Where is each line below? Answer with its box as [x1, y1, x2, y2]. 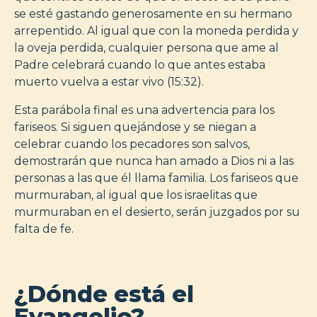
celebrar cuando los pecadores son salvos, [14, 137, 250, 151]
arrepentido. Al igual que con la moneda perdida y [14, 23, 299, 38]
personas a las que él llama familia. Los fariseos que [14, 171, 299, 185]
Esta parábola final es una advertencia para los [14, 103, 275, 117]
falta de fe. [14, 221, 74, 236]
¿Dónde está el [14, 279, 194, 308]
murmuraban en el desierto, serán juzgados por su [14, 204, 300, 219]
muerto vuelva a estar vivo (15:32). [14, 74, 204, 88]
